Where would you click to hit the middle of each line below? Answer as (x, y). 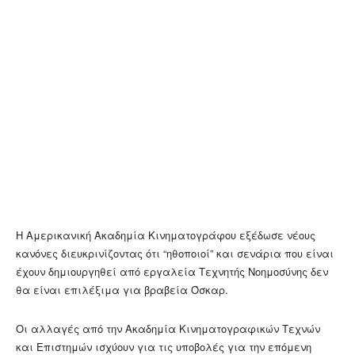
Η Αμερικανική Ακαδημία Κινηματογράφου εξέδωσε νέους (166, 235)
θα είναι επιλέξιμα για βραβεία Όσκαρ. (122, 290)
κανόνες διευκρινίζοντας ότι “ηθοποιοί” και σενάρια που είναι (175, 254)
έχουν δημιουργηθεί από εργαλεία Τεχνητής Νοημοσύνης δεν (172, 272)
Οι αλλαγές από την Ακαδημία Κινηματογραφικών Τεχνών (168, 329)
